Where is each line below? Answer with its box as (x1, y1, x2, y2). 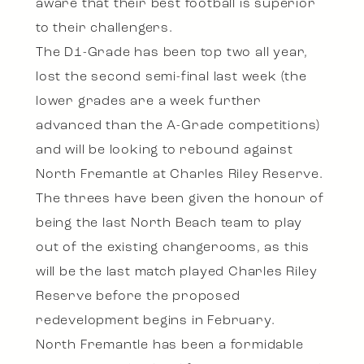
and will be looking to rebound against (36, 144, 293, 158)
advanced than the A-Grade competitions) (36, 119, 321, 133)
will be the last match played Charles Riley (36, 266, 318, 279)
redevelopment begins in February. (36, 314, 275, 328)
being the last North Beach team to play (36, 217, 303, 231)
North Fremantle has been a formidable (36, 339, 304, 353)
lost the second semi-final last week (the (36, 71, 307, 84)
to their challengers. (36, 22, 173, 36)
